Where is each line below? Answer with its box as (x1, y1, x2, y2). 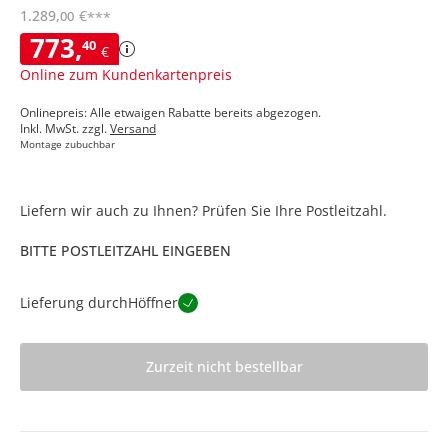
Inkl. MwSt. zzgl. (20, 119, 110, 137)
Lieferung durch (20, 292, 128, 312)
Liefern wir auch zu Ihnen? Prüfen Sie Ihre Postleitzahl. (20, 200, 387, 220)
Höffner (128, 292, 178, 312)
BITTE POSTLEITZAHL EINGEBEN (20, 240, 231, 260)
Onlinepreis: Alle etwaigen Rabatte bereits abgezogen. (20, 103, 321, 121)
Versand (110, 119, 156, 137)
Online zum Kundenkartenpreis (20, 64, 232, 84)
